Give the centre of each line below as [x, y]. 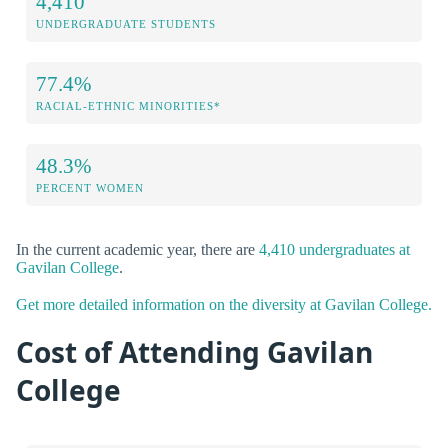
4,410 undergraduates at [334, 249]
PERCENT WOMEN [90, 187]
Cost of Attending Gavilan [194, 352]
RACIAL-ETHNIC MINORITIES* [128, 105]
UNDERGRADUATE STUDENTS [126, 23]
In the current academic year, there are [137, 249]
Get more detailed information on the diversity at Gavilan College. [224, 304]
